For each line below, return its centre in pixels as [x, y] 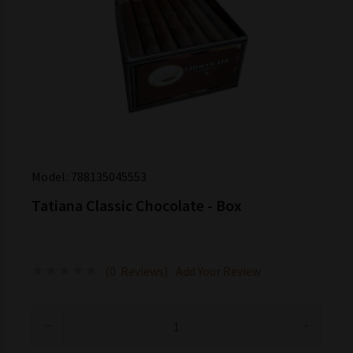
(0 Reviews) [136, 271]
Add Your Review [218, 271]
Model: [52, 176]
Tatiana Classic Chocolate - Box [137, 205]
